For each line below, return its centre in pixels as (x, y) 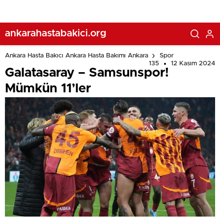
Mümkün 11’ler (48, 88)
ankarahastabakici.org (55, 33)
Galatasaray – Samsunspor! (87, 73)
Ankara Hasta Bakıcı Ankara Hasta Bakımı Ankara (77, 56)
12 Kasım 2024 (193, 64)
